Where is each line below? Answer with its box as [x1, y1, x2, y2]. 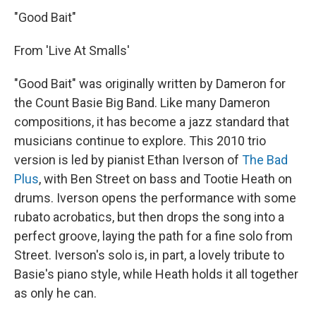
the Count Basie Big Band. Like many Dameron [14, 95, 270, 111]
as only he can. [14, 286, 97, 301]
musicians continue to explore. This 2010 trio [14, 133, 266, 149]
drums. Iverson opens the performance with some [14, 190, 296, 206]
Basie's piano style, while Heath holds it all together [14, 267, 298, 282]
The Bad [242, 152, 288, 168]
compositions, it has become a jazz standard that [14, 114, 289, 130]
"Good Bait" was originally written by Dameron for [14, 76, 286, 92]
